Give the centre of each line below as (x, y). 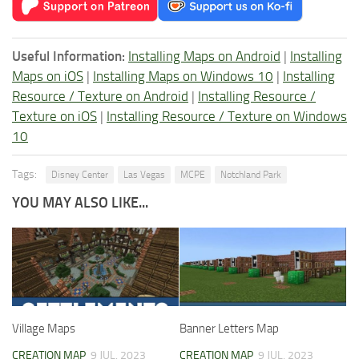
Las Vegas (144, 174)
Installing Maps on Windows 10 (183, 76)
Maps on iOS (48, 76)
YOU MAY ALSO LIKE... (80, 202)
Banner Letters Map (229, 328)
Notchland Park (251, 174)
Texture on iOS (54, 116)
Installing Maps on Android (204, 56)
